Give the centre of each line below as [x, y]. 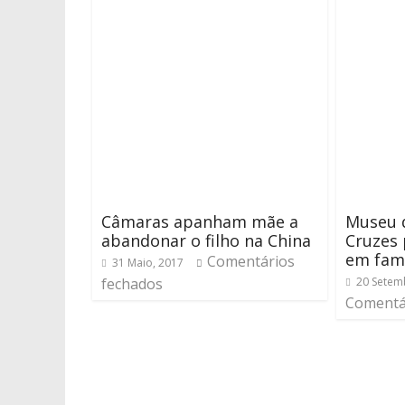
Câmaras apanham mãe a [200, 221]
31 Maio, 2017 [148, 263]
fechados [132, 284]
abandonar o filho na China [206, 240]
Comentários [251, 261]
